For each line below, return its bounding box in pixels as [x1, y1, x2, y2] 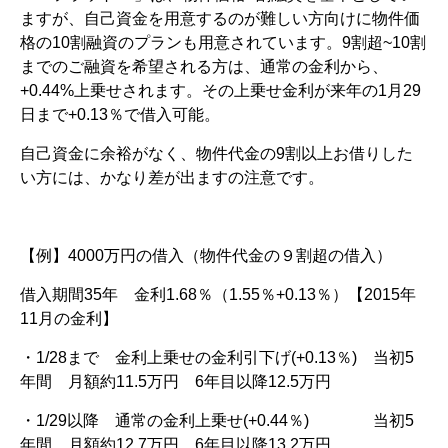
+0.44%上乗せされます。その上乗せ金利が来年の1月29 [20, 81, 421, 99]
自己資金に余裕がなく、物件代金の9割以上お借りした [20, 144, 413, 162]
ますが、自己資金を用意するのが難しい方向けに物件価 [20, 9, 420, 27]
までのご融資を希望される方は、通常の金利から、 [20, 57, 388, 75]
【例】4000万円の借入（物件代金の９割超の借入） [20, 246, 392, 264]
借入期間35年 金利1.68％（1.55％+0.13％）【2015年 [20, 285, 416, 303]
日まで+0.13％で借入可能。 [20, 105, 220, 123]
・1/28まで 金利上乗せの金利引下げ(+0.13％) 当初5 [20, 348, 414, 366]
